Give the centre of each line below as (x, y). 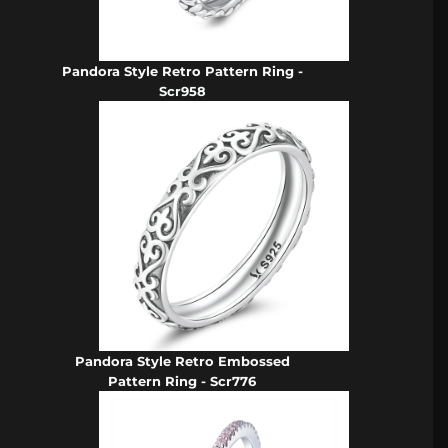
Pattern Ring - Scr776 (182, 380)
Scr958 (182, 90)
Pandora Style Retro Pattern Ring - (182, 70)
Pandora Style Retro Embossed (182, 360)
